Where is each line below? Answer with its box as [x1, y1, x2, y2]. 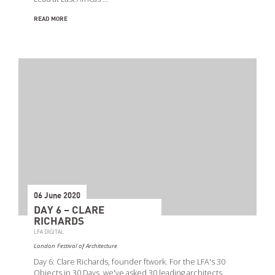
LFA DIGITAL [34, 228, 64, 235]
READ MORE [34, 15, 68, 22]
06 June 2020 [34, 192, 80, 200]
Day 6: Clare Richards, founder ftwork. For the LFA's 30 [34, 256, 225, 267]
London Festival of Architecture [34, 241, 117, 250]
